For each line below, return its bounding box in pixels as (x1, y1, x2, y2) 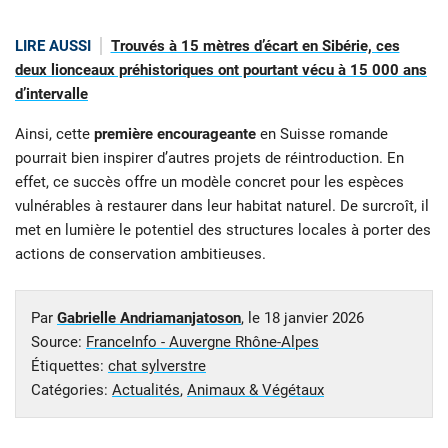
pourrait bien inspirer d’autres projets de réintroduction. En (15, 149, 404, 168)
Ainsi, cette (15, 125, 94, 144)
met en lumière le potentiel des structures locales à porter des (15, 221, 431, 240)
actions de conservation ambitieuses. (15, 245, 266, 264)
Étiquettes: (31, 357, 108, 376)
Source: (31, 333, 86, 352)
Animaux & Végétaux (187, 381, 324, 400)
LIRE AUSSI (15, 36, 91, 55)
